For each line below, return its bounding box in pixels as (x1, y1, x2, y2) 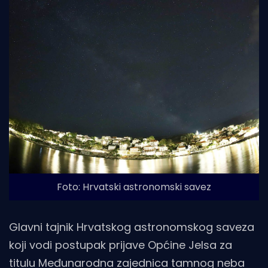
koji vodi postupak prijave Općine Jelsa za (9, 237, 232, 253)
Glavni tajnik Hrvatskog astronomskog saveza (9, 220, 254, 235)
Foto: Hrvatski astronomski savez (57, 180, 211, 194)
